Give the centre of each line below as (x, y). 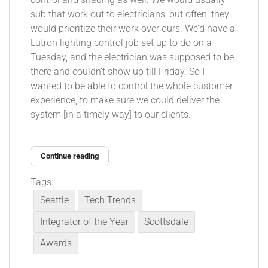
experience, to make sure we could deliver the (125, 100)
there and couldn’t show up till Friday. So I (118, 71)
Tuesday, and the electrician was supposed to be (132, 57)
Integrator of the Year (84, 222)
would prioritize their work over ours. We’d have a (133, 28)
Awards (56, 243)
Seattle (54, 200)
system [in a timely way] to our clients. (111, 115)
